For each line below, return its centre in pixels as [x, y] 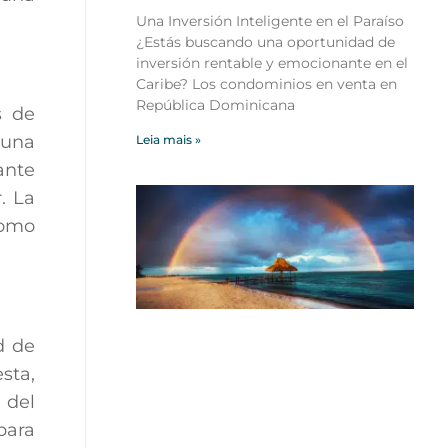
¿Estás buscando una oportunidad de [265, 42]
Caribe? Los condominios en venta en [266, 84]
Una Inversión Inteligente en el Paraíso [269, 21]
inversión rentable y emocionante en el [271, 63]
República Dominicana [215, 105]
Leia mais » [168, 140]
